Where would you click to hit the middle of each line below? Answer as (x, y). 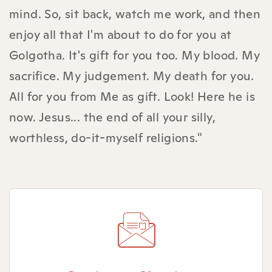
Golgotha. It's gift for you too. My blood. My (134, 55)
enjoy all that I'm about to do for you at (121, 34)
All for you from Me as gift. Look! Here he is (132, 96)
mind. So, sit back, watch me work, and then (135, 14)
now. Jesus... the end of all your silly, (112, 117)
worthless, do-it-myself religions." (106, 138)
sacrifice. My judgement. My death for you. (132, 76)
